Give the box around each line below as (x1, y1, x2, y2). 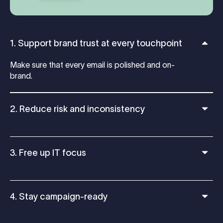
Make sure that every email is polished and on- (10, 60, 175, 70)
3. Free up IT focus (10, 148, 86, 158)
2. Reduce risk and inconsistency (10, 104, 145, 114)
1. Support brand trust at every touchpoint (10, 38, 182, 49)
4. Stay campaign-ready (10, 192, 108, 202)
